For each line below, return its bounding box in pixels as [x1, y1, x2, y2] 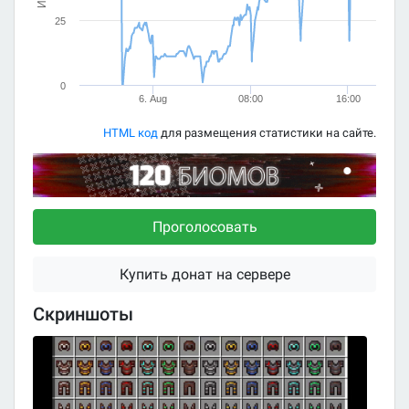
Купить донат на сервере [119, 265, 290, 283]
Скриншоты [33, 304, 133, 326]
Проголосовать [152, 217, 257, 236]
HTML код [103, 125, 158, 140]
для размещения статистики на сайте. [158, 125, 376, 140]
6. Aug [139, 92, 168, 104]
